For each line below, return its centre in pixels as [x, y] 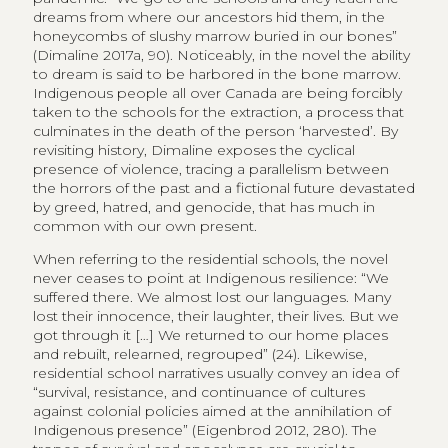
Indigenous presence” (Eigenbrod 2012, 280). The [204, 429]
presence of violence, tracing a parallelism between [210, 168]
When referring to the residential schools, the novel [210, 258]
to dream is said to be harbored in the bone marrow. [216, 73]
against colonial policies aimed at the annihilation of [211, 410]
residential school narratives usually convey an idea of [215, 372]
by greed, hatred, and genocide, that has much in [203, 206]
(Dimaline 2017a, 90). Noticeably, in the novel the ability [221, 54]
